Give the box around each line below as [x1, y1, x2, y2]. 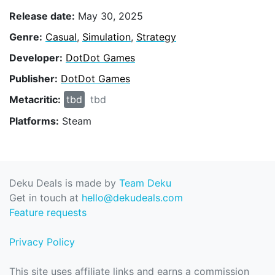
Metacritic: [9, 93, 61, 106]
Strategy [136, 30, 176, 43]
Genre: [9, 30, 42, 43]
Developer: [9, 51, 63, 64]
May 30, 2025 [75, 9, 143, 22]
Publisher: [9, 72, 58, 85]
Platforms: [9, 114, 59, 127]
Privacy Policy [9, 236, 75, 249]
